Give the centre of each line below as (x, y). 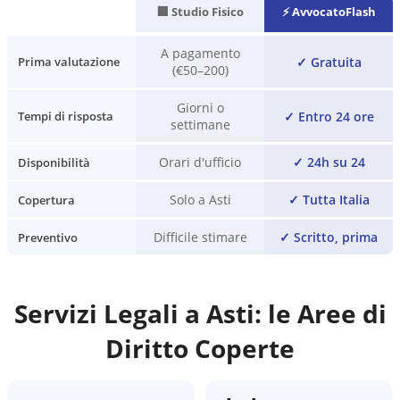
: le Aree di (320, 313)
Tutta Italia (336, 200)
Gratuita (336, 62)
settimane (200, 125)
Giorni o (200, 108)
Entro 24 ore (336, 116)
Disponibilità (54, 162)
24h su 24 (336, 162)
